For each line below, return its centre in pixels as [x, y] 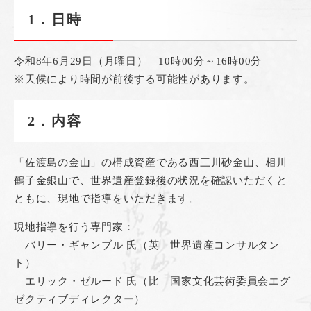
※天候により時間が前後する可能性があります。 [134, 79]
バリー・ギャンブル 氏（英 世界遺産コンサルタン [147, 245]
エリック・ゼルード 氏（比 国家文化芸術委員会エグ [152, 281]
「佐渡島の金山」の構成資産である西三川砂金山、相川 [151, 163]
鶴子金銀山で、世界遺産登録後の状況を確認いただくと [151, 181]
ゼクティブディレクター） [79, 300]
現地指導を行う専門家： [74, 227]
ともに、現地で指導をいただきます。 [107, 199]
